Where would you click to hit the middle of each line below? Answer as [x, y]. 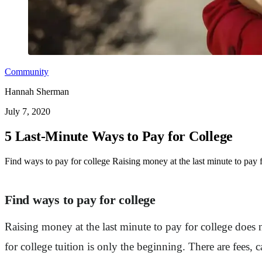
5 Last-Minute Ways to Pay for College [119, 136]
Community [27, 72]
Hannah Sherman [37, 92]
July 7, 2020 [27, 111]
